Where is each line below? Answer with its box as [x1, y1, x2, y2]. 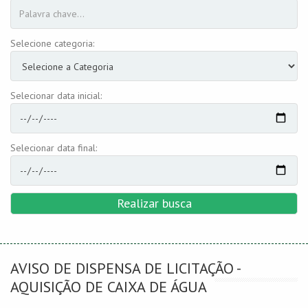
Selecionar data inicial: [10, 89, 102, 102]
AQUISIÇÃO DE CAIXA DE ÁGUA [10, 277, 207, 296]
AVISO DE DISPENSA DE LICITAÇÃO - [10, 258, 240, 278]
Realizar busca [116, 195, 192, 211]
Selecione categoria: [10, 37, 94, 49]
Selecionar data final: [10, 142, 97, 154]
